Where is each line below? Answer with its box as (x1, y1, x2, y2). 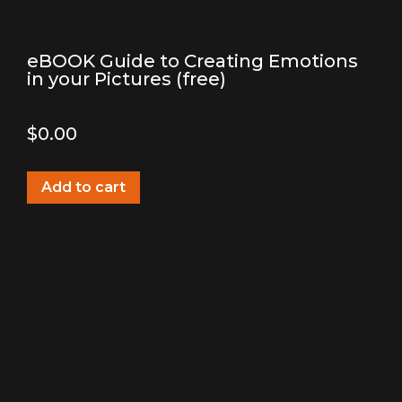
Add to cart (41, 179, 126, 197)
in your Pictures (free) (27, 67, 226, 90)
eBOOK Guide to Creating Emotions (27, 49, 358, 72)
